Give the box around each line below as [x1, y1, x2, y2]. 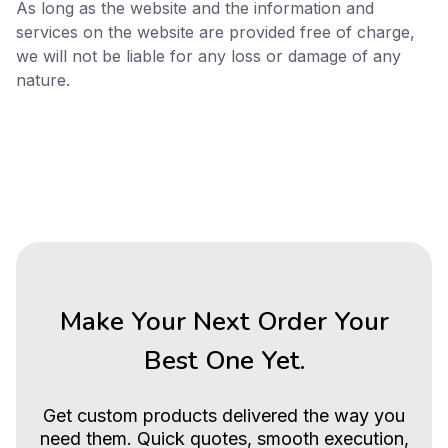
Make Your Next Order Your [59, 304, 389, 339]
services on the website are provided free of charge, [16, 22, 415, 42]
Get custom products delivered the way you [43, 405, 405, 426]
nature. [16, 70, 70, 90]
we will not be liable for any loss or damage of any [16, 46, 401, 66]
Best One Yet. [143, 343, 305, 378]
